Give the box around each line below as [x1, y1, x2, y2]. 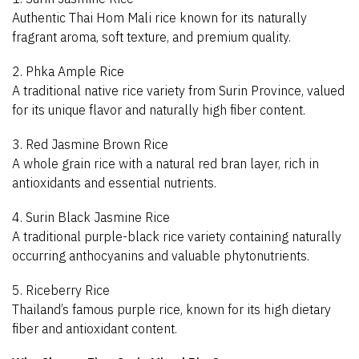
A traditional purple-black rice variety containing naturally [12, 228, 341, 244]
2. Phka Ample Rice [12, 63, 124, 79]
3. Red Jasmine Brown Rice [12, 135, 168, 152]
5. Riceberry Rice [12, 281, 110, 298]
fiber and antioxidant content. [12, 320, 177, 337]
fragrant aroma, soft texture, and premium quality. [12, 28, 291, 45]
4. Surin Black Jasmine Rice [12, 208, 170, 225]
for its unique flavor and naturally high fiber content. [12, 101, 305, 118]
